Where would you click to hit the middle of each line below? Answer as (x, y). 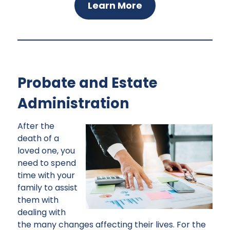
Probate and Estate (88, 83)
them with (38, 200)
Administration (73, 104)
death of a (38, 139)
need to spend (47, 163)
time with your (46, 176)
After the (36, 126)
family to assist (47, 188)
